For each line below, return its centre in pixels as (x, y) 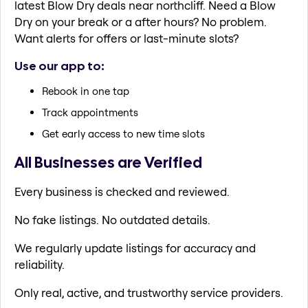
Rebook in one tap (86, 91)
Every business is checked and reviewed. (122, 191)
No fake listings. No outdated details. (112, 219)
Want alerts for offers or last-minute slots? (126, 38)
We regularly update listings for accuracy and (135, 247)
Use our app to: (59, 65)
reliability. (40, 264)
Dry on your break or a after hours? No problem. (141, 22)
